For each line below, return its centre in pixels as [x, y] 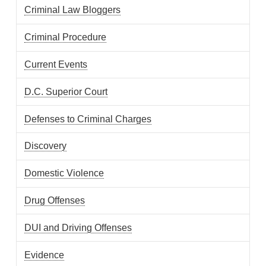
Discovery [46, 146]
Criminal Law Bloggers [73, 10]
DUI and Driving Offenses [78, 227]
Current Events [56, 65]
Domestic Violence [64, 173]
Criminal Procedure [66, 37]
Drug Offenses [55, 200]
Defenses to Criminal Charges [88, 119]
